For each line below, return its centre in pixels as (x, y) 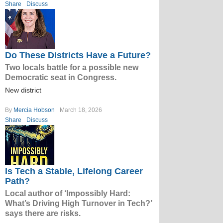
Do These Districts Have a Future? (78, 55)
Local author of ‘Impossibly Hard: (68, 193)
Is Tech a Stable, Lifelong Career (74, 171)
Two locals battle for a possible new (72, 67)
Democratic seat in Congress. (61, 77)
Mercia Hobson (34, 110)
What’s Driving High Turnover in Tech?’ (78, 203)
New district (23, 90)
